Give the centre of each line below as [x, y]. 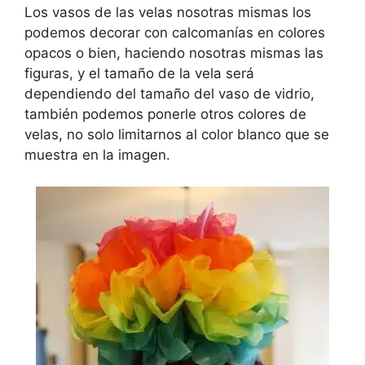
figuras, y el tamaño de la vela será [139, 74]
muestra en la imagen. [97, 155]
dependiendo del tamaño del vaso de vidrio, [169, 94]
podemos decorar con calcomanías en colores [175, 33]
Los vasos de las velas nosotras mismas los [168, 13]
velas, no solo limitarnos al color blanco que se [177, 135]
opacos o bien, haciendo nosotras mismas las [174, 53]
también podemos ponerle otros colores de [165, 114]
